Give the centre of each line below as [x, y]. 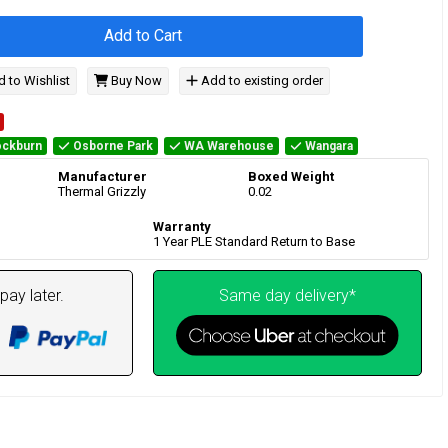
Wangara [329, 146]
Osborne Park [113, 146]
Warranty [182, 227]
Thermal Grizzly [102, 192]
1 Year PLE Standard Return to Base [254, 242]
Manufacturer [102, 177]
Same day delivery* [287, 296]
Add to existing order [260, 81]
